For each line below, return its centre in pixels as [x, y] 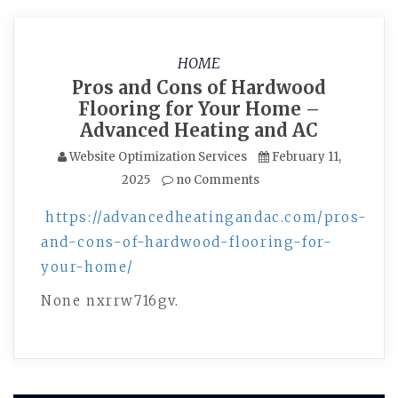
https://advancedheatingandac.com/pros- [207, 217]
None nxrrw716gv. [110, 301]
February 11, [306, 157]
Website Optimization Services [158, 157]
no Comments [216, 180]
